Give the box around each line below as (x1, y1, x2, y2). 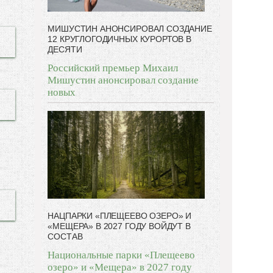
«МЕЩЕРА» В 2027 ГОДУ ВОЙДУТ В (48, 221, 191, 232)
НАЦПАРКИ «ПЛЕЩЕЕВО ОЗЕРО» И (48, 211, 192, 221)
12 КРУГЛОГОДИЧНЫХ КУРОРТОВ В (48, 34, 191, 44)
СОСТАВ (48, 232, 83, 242)
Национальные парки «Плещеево (48, 249, 196, 261)
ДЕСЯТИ (48, 44, 82, 54)
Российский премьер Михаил (48, 62, 179, 74)
